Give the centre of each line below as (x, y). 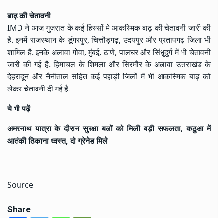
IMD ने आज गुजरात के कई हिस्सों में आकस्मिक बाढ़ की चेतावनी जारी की (109, 27)
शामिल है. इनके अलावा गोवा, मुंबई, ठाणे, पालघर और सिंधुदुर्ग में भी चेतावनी (109, 52)
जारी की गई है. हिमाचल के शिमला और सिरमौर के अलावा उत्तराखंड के (109, 64)
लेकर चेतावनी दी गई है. (39, 88)
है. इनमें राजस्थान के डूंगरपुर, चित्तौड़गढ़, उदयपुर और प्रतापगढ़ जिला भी (109, 40)
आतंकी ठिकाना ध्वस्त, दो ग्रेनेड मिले (57, 140)
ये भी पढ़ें (19, 108)
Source (20, 185)
